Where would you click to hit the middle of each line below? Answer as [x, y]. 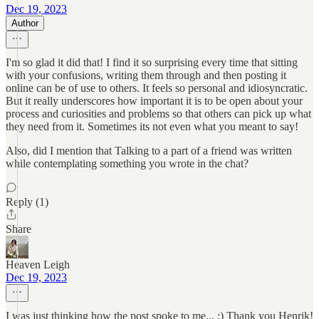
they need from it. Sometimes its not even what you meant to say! [152, 126]
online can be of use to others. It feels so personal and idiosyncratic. [157, 88]
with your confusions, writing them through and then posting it [146, 75]
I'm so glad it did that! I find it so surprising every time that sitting [152, 62]
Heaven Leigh [38, 265]
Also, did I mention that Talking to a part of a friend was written [149, 151]
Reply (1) [27, 202]
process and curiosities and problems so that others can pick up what [158, 114]
